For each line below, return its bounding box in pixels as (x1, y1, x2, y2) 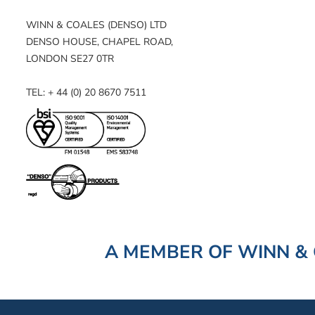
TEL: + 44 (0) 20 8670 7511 (25, 86, 146, 100)
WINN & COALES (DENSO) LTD (25, 18, 167, 32)
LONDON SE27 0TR (25, 52, 114, 66)
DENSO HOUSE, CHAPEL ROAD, (25, 35, 173, 49)
